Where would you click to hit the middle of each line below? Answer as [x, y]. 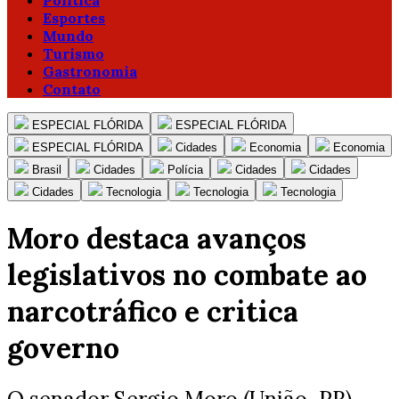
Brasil [47, 170]
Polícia [185, 170]
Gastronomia [90, 71]
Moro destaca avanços [157, 239]
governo [63, 348]
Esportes [74, 18]
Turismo [73, 53]
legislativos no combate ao [187, 275]
